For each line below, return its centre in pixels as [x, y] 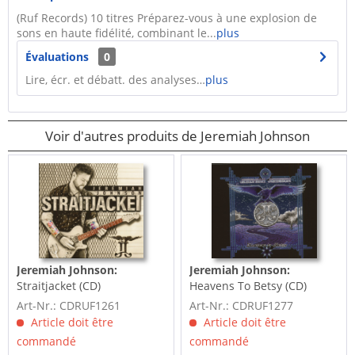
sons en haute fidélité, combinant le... [116, 33]
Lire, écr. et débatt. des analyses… [115, 80]
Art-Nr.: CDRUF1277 [242, 306]
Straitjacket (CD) [59, 286]
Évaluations [57, 57]
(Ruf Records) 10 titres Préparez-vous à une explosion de [167, 18]
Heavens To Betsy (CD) [248, 286]
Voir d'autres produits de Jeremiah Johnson [177, 136]
